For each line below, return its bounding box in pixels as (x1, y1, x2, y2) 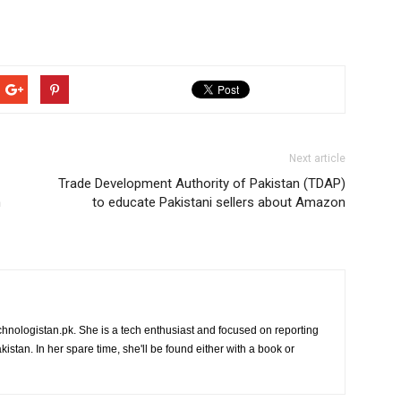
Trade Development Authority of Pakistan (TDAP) (58, 175, 346, 192)
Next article (289, 152, 346, 165)
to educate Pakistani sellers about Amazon (92, 194, 346, 210)
